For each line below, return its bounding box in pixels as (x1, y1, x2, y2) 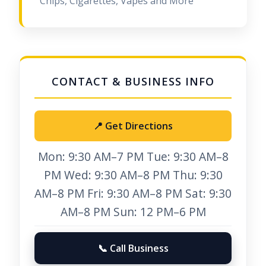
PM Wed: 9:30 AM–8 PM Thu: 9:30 (43, 167, 223, 183)
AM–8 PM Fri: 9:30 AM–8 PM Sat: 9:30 (34, 185, 232, 201)
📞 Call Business (97, 242, 169, 255)
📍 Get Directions (93, 119, 173, 132)
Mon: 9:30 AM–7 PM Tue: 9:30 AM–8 (37, 148, 229, 164)
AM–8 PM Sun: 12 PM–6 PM (60, 204, 206, 220)
